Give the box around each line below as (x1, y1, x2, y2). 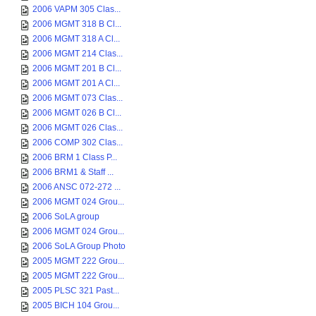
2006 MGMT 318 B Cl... (32, 19, 121, 29)
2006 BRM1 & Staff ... (32, 167, 114, 177)
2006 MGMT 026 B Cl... (32, 108, 121, 118)
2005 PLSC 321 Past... (32, 286, 119, 296)
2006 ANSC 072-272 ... (32, 182, 121, 192)
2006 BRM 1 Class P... (32, 152, 117, 162)
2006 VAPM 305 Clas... (32, 4, 121, 14)
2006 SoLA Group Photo (32, 241, 126, 251)
